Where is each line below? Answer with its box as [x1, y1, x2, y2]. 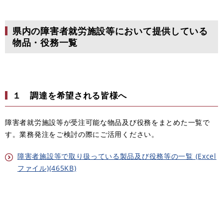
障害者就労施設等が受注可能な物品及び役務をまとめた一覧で [5, 117, 210, 127]
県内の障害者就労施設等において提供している [12, 24, 208, 37]
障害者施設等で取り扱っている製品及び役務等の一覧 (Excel [17, 151, 217, 161]
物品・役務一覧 [12, 36, 78, 48]
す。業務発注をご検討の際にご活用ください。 [5, 129, 159, 139]
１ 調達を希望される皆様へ [12, 89, 127, 101]
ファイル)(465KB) [17, 163, 77, 173]
